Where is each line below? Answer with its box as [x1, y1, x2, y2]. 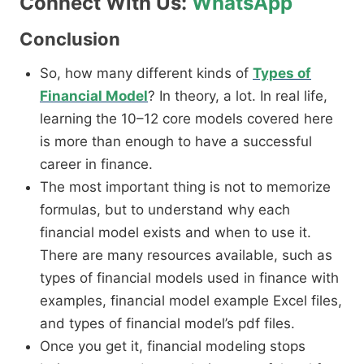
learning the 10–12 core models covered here [40, 110, 333, 128]
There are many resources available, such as [40, 247, 332, 264]
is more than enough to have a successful [40, 133, 312, 150]
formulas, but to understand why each [40, 201, 290, 219]
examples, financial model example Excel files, [40, 292, 342, 310]
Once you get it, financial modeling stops [40, 338, 305, 355]
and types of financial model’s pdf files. [40, 315, 295, 332]
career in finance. [40, 156, 153, 173]
